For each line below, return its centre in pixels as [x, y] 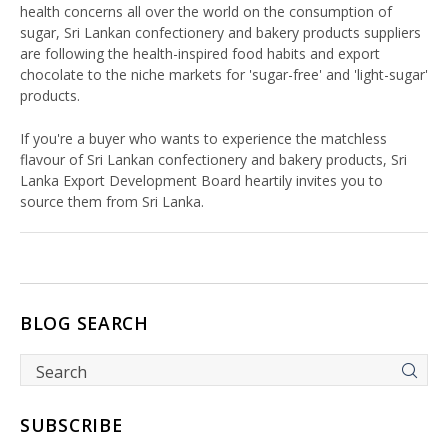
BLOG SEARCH [84, 323]
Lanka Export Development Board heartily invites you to [201, 181]
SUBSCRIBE [71, 425]
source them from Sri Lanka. [112, 202]
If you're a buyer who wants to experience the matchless [203, 139]
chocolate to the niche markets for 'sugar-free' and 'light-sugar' [224, 75]
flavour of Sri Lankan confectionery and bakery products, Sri [213, 160]
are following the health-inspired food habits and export [200, 54]
